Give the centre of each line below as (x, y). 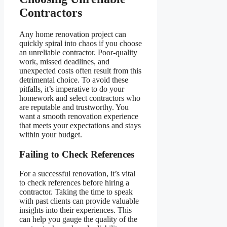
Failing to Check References (77, 154)
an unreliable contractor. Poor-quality (78, 52)
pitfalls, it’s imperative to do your (72, 89)
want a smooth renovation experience (79, 116)
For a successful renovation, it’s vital (77, 174)
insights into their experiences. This (75, 210)
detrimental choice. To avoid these (74, 80)
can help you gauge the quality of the (78, 219)
